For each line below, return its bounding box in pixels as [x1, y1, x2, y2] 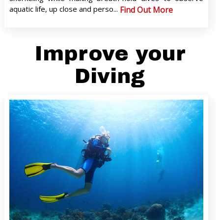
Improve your [34, 42, 186, 65]
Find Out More [119, 4, 173, 16]
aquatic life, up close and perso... [9, 4, 118, 14]
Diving [75, 65, 145, 88]
